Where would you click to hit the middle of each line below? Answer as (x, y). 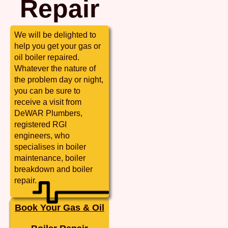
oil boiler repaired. (47, 57)
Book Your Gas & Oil (60, 207)
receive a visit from (48, 102)
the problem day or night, (59, 79)
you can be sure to (47, 91)
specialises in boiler (50, 147)
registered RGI (40, 124)
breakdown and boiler (53, 169)
